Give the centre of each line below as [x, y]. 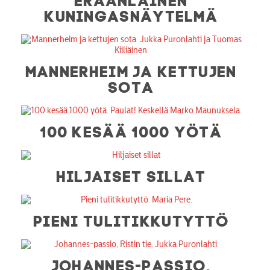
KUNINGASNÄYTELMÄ [132, 14]
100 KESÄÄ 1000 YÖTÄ [131, 130]
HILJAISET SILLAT [131, 174]
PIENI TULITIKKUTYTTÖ [132, 219]
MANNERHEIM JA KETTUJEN [131, 70]
